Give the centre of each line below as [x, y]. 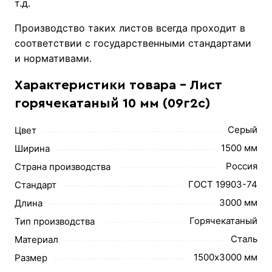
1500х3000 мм [225, 257]
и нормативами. [53, 58]
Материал [37, 239]
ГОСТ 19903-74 [223, 184]
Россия [241, 166]
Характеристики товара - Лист [119, 85]
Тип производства [55, 221]
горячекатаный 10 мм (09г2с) [113, 103]
